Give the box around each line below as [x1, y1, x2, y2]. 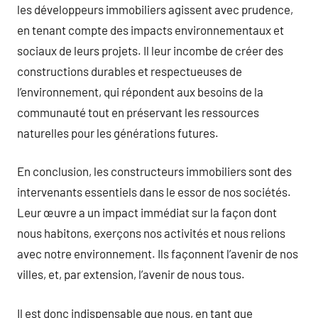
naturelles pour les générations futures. [17, 125, 219, 140]
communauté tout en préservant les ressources [17, 104, 259, 119]
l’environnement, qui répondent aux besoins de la [17, 84, 263, 99]
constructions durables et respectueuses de [17, 63, 242, 78]
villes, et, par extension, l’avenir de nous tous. [17, 267, 245, 281]
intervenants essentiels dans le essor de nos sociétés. [17, 185, 291, 199]
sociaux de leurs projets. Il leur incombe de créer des [17, 43, 283, 57]
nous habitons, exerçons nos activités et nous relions [17, 226, 285, 240]
